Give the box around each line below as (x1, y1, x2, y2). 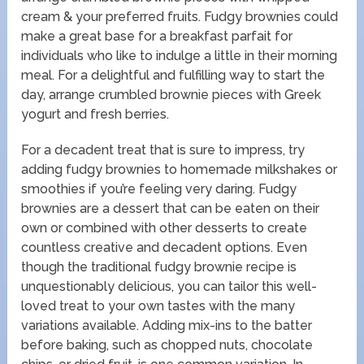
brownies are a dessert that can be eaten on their (21, 201, 320, 217)
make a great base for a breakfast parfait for (21, 28, 293, 45)
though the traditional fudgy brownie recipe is (21, 259, 297, 275)
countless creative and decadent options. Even (21, 240, 308, 256)
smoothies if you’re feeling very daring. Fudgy (21, 181, 297, 197)
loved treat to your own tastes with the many (21, 298, 296, 314)
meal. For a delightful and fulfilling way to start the (21, 67, 326, 84)
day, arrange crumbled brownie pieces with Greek (21, 87, 322, 103)
